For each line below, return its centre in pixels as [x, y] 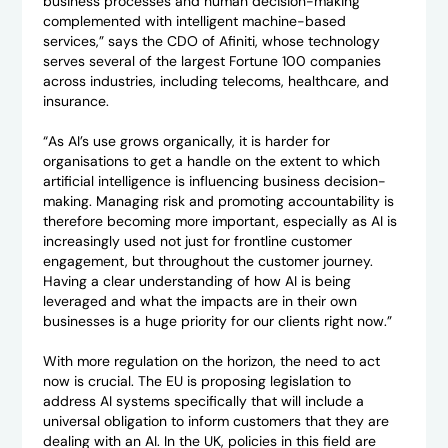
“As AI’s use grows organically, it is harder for [186, 141]
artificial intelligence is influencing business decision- [214, 181]
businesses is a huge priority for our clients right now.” [217, 321]
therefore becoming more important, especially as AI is [219, 221]
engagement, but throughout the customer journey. [207, 261]
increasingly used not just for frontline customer [197, 241]
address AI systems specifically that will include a [203, 401]
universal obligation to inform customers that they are [215, 421]
